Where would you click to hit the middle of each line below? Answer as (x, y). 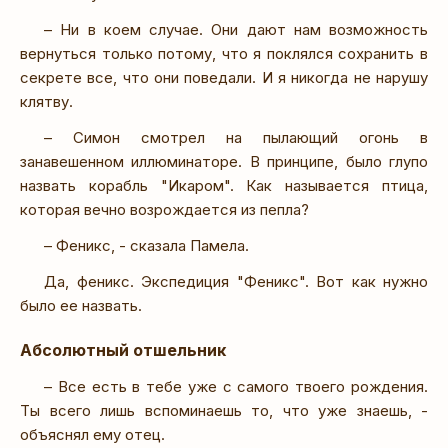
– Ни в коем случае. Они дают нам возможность (236, 29)
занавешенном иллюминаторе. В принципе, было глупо (224, 161)
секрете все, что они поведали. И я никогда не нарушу (224, 77)
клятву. (46, 101)
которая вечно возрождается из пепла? (164, 209)
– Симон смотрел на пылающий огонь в (236, 137)
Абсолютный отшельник (123, 349)
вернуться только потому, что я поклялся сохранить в (224, 53)
